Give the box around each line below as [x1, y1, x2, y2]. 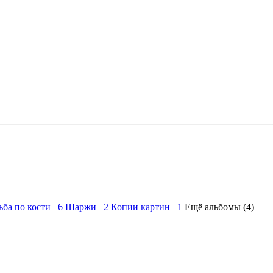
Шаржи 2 [65, 202, 111, 213]
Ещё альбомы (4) [185, 202, 254, 213]
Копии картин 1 [111, 202, 185, 213]
